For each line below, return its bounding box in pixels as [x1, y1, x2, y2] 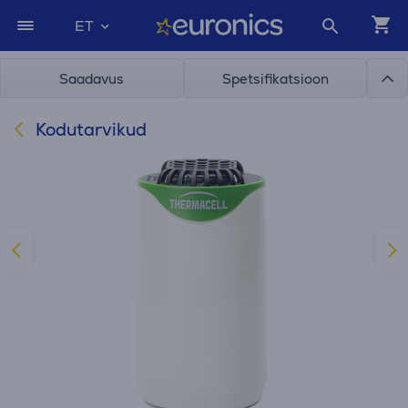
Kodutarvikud [31, 118, 147, 141]
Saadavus [59, 70, 125, 87]
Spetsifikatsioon [221, 70, 329, 87]
